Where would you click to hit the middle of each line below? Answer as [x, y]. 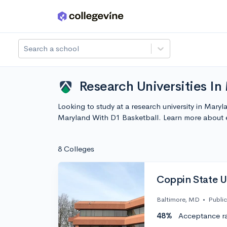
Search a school [51, 48]
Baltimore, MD [178, 200]
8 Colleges [76, 149]
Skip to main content [46, 18]
